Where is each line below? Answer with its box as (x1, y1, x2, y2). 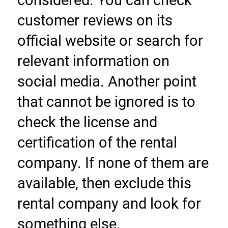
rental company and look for (17, 195, 201, 213)
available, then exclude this (17, 175, 191, 192)
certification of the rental (17, 134, 177, 152)
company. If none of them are (17, 154, 209, 172)
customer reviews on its (17, 12, 173, 30)
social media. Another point (17, 73, 196, 91)
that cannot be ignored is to (17, 93, 195, 111)
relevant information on (17, 52, 169, 70)
